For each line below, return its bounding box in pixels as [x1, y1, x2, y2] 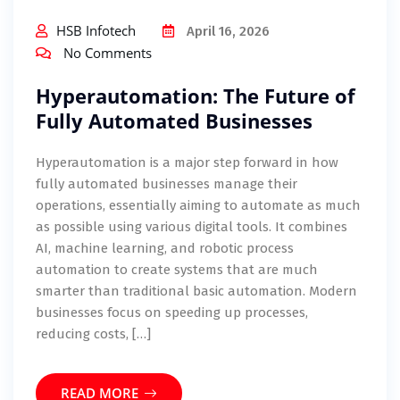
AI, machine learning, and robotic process [36, 240, 294, 257]
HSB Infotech [56, 21, 136, 40]
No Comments [63, 44, 152, 62]
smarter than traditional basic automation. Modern [36, 283, 357, 300]
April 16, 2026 [183, 22, 270, 39]
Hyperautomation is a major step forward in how [36, 154, 338, 171]
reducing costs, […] [36, 326, 151, 343]
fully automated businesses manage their [36, 176, 297, 193]
